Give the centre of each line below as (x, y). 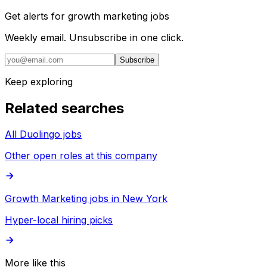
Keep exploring (39, 81)
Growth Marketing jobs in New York (86, 199)
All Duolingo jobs (43, 134)
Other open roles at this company (81, 156)
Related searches (64, 108)
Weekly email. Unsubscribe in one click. (94, 37)
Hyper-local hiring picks (59, 220)
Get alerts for (36, 16)
